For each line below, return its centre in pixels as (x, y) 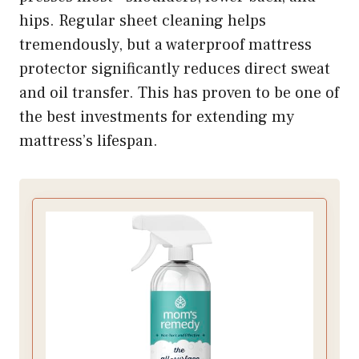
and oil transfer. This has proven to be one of (179, 93)
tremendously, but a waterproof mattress (165, 44)
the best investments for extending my (157, 117)
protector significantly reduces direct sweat (175, 69)
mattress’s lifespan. (89, 141)
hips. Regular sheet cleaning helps (143, 20)
